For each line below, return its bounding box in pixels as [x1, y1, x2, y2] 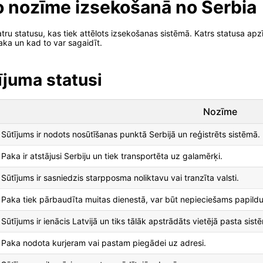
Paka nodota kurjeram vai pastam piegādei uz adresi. [1, 238, 206, 248]
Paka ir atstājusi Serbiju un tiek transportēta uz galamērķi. [1, 151, 222, 161]
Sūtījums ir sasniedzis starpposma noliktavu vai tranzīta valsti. [1, 173, 239, 183]
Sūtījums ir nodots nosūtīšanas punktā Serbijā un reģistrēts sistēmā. [1, 129, 260, 140]
